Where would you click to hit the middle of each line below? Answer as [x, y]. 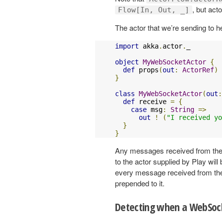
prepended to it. [140, 183]
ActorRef [198, 70]
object [127, 62]
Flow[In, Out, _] [154, 10]
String [182, 109]
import [127, 46]
